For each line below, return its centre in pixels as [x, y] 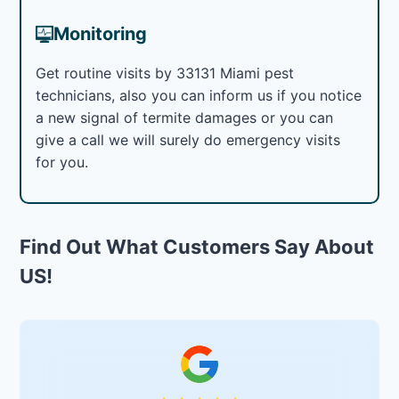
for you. [62, 162]
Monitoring [101, 33]
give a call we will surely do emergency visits [188, 139]
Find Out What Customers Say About [197, 246]
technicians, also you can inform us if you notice [199, 95]
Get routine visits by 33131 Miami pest [165, 73]
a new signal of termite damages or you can [185, 117]
